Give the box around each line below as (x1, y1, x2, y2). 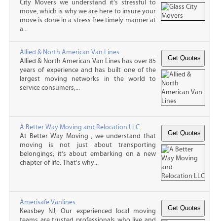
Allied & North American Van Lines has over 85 (20, 57, 156, 65)
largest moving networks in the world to (20, 74, 156, 83)
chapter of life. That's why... (20, 158, 99, 167)
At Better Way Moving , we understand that (20, 132, 156, 140)
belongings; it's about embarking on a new (20, 149, 156, 158)
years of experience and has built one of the (20, 66, 156, 74)
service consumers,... (20, 83, 80, 92)
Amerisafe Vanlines (20, 198, 75, 206)
